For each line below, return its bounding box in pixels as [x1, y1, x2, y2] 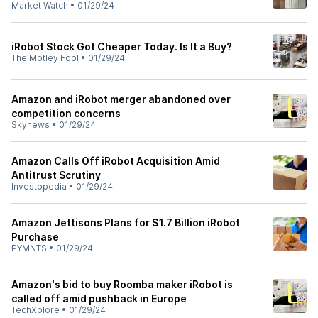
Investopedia [11, 181, 67, 192]
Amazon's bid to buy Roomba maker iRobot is [11, 278, 233, 290]
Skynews [11, 119, 50, 130]
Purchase [11, 231, 59, 243]
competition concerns [11, 107, 121, 119]
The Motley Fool [11, 53, 79, 63]
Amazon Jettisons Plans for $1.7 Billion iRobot [11, 216, 240, 229]
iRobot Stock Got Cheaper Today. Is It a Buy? [11, 40, 232, 53]
